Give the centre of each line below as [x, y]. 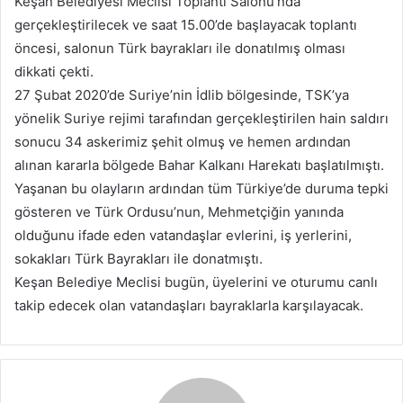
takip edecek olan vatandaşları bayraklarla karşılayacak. [189, 305]
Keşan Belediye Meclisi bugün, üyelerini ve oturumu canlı [196, 282]
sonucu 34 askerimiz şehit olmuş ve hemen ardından [183, 142]
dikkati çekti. [54, 72]
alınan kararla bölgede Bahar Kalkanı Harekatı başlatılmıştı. [199, 165]
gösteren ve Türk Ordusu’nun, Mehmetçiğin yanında [179, 212]
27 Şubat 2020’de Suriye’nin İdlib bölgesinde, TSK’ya [182, 95]
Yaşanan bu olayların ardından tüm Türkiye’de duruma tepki [201, 188]
